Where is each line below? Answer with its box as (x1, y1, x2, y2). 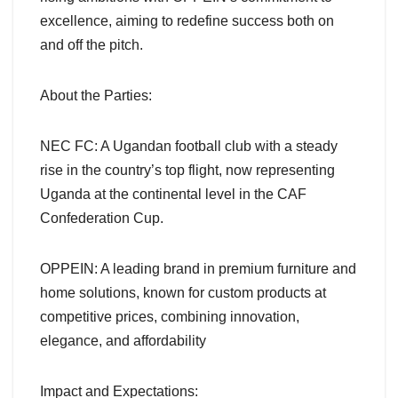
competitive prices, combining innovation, (40, 309, 299, 325)
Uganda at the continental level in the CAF (40, 187, 306, 203)
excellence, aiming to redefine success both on (40, 13, 334, 29)
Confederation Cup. (40, 211, 163, 227)
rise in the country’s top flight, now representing (40, 163, 335, 179)
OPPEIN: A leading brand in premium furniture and (40, 261, 356, 277)
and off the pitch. (40, 37, 143, 53)
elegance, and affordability (40, 333, 206, 349)
